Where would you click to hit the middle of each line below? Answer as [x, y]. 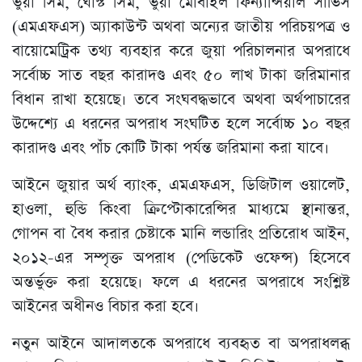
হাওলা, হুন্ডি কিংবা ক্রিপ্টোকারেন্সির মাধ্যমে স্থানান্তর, [181, 210]
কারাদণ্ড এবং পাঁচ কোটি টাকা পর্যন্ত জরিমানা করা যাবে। [170, 149]
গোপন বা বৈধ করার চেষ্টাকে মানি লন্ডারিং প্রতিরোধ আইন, [181, 234]
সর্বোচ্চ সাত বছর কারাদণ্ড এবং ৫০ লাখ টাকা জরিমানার [181, 76]
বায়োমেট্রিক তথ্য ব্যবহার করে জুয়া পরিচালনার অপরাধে [181, 52]
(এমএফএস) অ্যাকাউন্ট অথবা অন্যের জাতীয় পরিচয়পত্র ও [181, 27]
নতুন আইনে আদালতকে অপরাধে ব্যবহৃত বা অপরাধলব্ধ [181, 344]
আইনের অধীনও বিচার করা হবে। [105, 307]
